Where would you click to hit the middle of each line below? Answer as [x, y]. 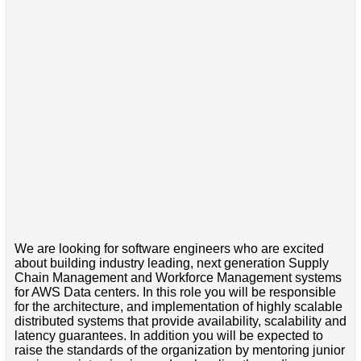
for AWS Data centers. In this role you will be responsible [175, 292]
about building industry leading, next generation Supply [171, 263]
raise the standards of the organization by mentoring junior [179, 350]
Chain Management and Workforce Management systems [178, 277]
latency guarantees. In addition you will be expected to [168, 335]
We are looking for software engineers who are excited [169, 248]
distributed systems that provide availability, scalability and [180, 321]
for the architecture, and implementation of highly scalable [178, 306]
